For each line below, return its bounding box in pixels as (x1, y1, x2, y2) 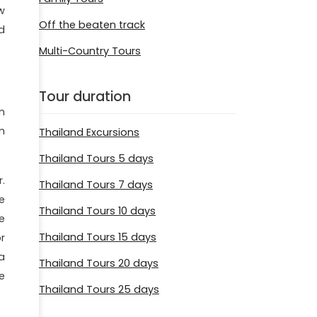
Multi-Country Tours (39, 43, 141, 58)
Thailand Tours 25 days (39, 282, 159, 297)
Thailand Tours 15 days (39, 230, 156, 245)
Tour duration (39, 86, 131, 106)
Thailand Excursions (39, 125, 139, 140)
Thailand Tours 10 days (39, 204, 156, 219)
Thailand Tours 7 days (39, 178, 153, 192)
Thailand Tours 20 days (39, 256, 158, 271)
